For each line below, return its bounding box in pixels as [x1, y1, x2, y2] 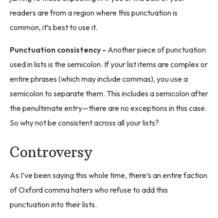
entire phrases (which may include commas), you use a [10, 74, 188, 84]
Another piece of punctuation [108, 45, 206, 55]
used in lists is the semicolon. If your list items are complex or [10, 59, 208, 70]
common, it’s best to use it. [10, 22, 97, 33]
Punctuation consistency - [10, 45, 108, 55]
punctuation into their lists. [10, 199, 97, 209]
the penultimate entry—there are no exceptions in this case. [10, 103, 207, 113]
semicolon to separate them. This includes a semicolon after [10, 89, 208, 99]
